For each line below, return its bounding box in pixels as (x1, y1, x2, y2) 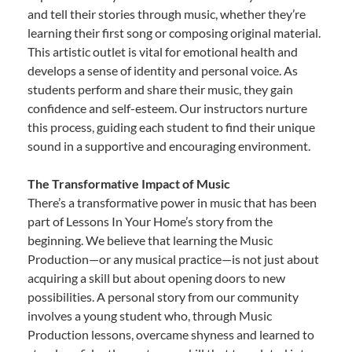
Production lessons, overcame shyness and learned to (27, 327, 314, 343)
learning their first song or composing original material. (27, 25, 321, 41)
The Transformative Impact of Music (27, 176, 230, 192)
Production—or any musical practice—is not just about (27, 251, 319, 267)
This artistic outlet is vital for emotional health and (27, 44, 298, 60)
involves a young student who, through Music (27, 308, 272, 324)
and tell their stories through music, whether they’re (27, 6, 306, 22)
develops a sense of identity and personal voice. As (27, 63, 298, 79)
